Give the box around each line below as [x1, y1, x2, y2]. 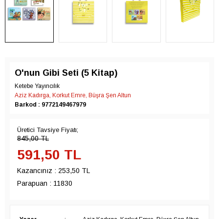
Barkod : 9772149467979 [15, 101, 86, 109]
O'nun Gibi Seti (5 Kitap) [15, 68, 117, 78]
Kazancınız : [17, 167, 58, 175]
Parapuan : [17, 179, 51, 188]
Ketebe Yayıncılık [15, 83, 60, 90]
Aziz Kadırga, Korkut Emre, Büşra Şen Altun [15, 92, 131, 99]
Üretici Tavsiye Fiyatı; [17, 126, 78, 134]
